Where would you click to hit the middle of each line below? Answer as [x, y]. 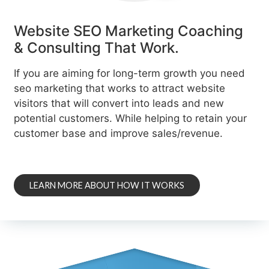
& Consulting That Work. [97, 48]
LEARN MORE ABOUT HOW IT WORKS [107, 186]
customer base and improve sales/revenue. [119, 134]
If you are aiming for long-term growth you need [130, 74]
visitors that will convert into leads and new [119, 104]
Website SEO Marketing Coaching [129, 31]
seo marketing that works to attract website [120, 89]
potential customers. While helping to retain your [131, 119]
